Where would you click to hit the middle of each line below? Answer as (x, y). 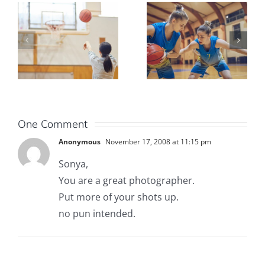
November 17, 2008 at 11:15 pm (157, 142)
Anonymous (80, 142)
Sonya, (73, 164)
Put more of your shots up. (119, 197)
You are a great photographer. (127, 181)
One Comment (53, 124)
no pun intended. (97, 214)
